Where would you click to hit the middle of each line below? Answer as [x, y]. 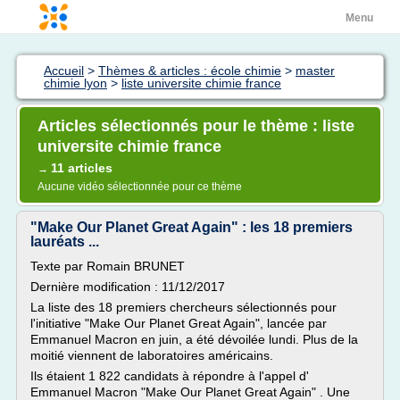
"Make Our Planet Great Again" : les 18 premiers [192, 227]
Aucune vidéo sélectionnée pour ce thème [140, 187]
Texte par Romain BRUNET [108, 266]
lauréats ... [65, 242]
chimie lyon [75, 83]
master [315, 71]
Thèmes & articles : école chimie [190, 71]
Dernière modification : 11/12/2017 [128, 287]
